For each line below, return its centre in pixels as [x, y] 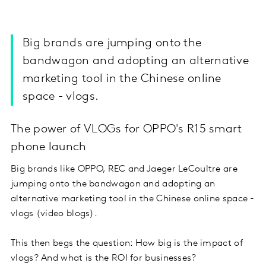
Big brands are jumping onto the [112, 44]
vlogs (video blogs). [54, 214]
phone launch [49, 148]
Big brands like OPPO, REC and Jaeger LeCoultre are [124, 170]
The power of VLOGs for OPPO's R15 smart [126, 130]
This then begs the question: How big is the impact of [127, 244]
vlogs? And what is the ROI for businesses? [104, 259]
